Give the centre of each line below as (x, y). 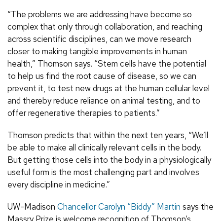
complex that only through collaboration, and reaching (105, 27)
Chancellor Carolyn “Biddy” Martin (119, 207)
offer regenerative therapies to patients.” (84, 113)
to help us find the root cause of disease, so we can (102, 76)
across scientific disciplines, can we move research (99, 39)
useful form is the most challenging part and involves (103, 172)
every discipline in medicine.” (59, 185)
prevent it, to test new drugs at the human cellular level (109, 89)
